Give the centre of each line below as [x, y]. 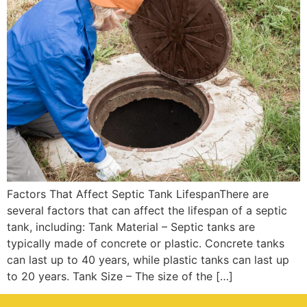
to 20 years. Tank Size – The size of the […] [120, 276]
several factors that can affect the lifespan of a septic [147, 210]
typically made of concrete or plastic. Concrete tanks [146, 243]
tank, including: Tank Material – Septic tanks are [131, 226]
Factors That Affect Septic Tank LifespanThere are [138, 194]
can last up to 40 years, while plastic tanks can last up [148, 259]
